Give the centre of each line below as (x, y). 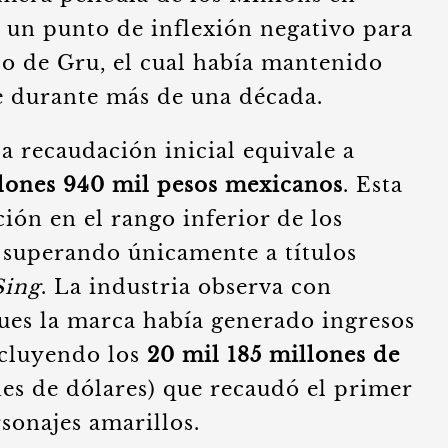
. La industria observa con (186, 287)
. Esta (373, 185)
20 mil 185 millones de (273, 355)
